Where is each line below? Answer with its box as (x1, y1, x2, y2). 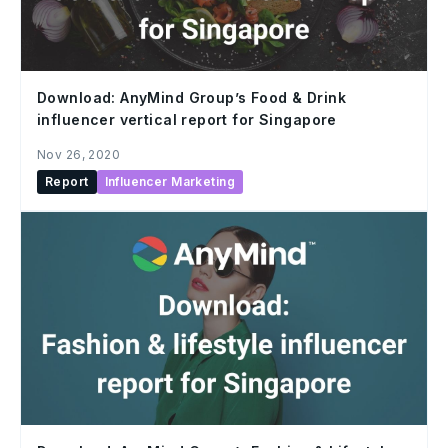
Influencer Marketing (104, 173, 235, 189)
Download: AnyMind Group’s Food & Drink (37, 88, 346, 106)
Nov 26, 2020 (37, 146, 121, 162)
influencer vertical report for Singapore (37, 110, 337, 128)
